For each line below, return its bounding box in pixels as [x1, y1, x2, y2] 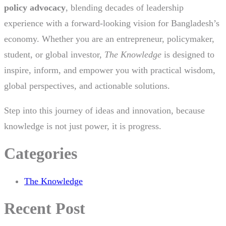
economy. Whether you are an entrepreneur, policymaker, [4, 33, 214, 44]
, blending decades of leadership [66, 2, 184, 13]
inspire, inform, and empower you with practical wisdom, [4, 65, 215, 75]
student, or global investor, [4, 49, 104, 60]
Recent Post [4, 199, 85, 217]
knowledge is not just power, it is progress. [4, 121, 161, 131]
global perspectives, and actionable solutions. [4, 80, 170, 91]
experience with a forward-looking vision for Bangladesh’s [4, 18, 219, 28]
